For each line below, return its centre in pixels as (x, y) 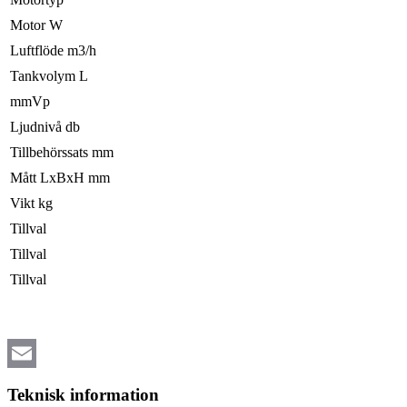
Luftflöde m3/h (53, 51)
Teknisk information (83, 394)
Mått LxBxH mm (60, 178)
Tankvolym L (49, 76)
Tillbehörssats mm (62, 153)
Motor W (36, 25)
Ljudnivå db (45, 127)
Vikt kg (31, 203)
